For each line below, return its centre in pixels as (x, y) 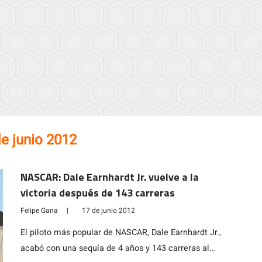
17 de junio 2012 (108, 211)
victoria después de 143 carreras (97, 193)
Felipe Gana (39, 211)
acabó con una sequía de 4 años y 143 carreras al (115, 248)
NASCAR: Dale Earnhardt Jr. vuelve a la (109, 177)
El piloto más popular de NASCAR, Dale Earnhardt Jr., (120, 232)
